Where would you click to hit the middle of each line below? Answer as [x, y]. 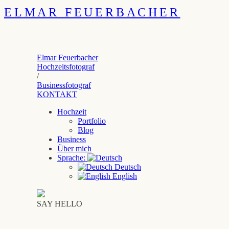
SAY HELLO [60, 204]
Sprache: [72, 158]
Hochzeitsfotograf [66, 67]
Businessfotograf [64, 85]
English [124, 176]
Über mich [74, 148]
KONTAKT [57, 94]
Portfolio [92, 121]
